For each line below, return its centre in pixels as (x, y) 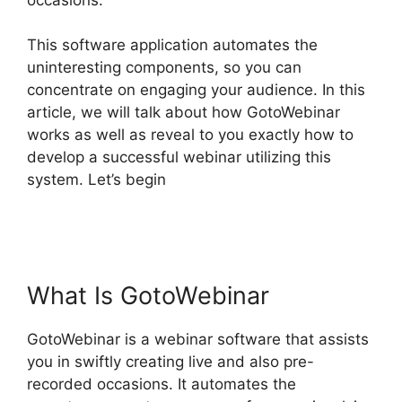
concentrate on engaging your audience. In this (196, 90)
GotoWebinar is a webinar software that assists (198, 340)
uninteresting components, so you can (164, 68)
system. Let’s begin (99, 180)
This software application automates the (172, 45)
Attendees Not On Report (118, 202)
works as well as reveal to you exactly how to (190, 135)
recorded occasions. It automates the (162, 385)
